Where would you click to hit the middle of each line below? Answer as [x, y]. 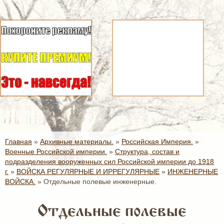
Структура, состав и [147, 151]
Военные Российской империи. [56, 151]
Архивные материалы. [77, 141]
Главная [18, 141]
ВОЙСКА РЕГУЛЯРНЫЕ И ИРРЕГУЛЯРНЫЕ [88, 171]
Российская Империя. [157, 141]
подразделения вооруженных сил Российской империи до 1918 [109, 161]
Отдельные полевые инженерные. [100, 181]
